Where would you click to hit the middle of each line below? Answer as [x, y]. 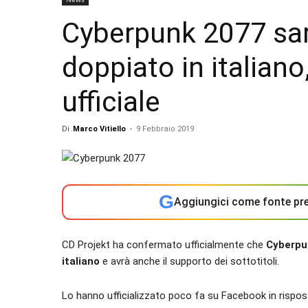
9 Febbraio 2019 [165, 129]
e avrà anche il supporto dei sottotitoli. [189, 261]
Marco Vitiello [99, 129]
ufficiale [111, 102]
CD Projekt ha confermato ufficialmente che [164, 245]
